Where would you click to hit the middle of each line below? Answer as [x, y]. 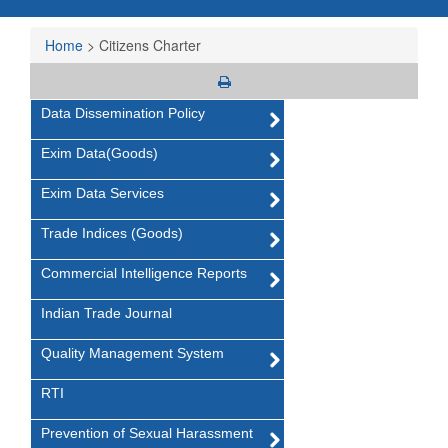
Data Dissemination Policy [123, 112]
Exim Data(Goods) [99, 152]
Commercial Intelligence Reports [144, 272]
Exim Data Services [102, 192]
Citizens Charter [150, 44]
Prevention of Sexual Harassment [147, 432]
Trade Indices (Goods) [112, 232]
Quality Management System [132, 352]
